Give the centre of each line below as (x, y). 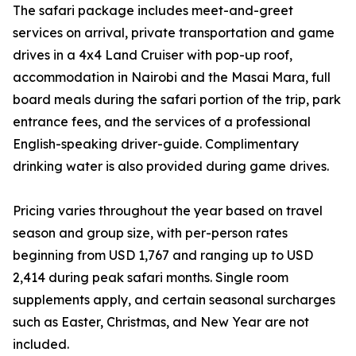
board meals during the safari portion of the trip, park (177, 100)
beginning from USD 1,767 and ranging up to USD (163, 255)
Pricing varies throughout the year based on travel (168, 211)
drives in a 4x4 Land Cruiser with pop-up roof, (153, 55)
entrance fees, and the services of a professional (162, 122)
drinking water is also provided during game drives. (171, 166)
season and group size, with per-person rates (150, 233)
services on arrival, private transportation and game (174, 33)
